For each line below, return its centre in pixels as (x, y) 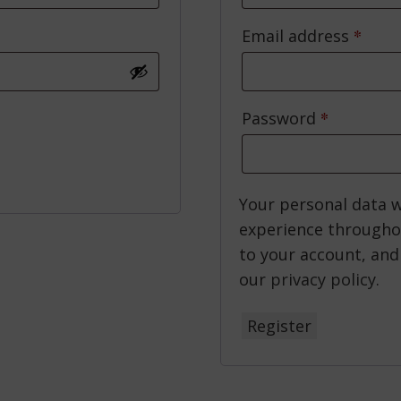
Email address (297, 36)
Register (279, 326)
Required (362, 117)
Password (281, 118)
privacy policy (323, 279)
